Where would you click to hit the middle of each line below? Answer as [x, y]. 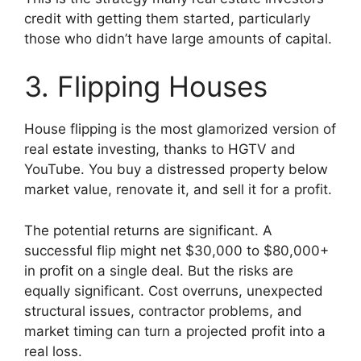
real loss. [53, 351]
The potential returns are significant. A [148, 230]
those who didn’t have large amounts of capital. [178, 38]
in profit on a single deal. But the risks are [159, 270]
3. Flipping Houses [146, 87]
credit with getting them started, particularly [167, 18]
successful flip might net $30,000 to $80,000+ [176, 250]
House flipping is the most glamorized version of [180, 129]
